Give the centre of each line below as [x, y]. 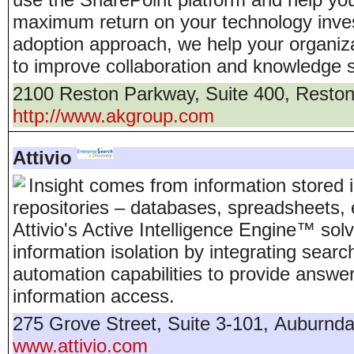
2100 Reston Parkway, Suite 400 [149, 94]
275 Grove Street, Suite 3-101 [138, 324]
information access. [94, 296]
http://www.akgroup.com [113, 116]
